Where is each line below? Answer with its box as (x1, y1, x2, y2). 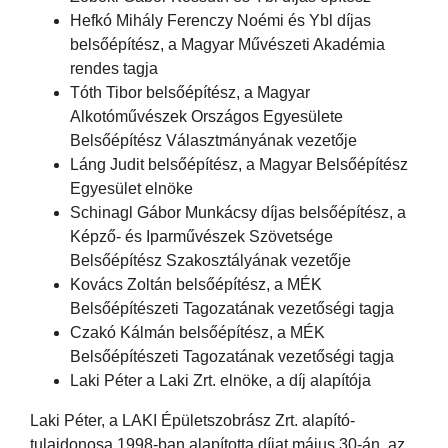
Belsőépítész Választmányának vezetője (70, 131, 357, 149)
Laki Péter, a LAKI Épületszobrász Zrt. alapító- (30, 411, 355, 429)
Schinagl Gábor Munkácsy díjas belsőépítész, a (70, 203, 406, 221)
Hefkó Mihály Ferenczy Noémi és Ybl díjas (70, 11, 371, 29)
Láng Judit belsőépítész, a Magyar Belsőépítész (70, 155, 408, 173)
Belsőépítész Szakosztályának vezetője (70, 251, 351, 269)
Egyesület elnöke (70, 179, 193, 197)
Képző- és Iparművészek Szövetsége (70, 227, 333, 245)
